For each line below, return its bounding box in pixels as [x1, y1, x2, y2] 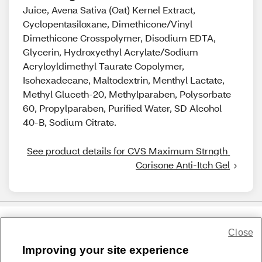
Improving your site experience [22, 244, 189, 256]
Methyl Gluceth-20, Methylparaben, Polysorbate [23, 88, 231, 100]
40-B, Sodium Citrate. [23, 116, 116, 128]
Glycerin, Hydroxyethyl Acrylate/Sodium [23, 46, 198, 58]
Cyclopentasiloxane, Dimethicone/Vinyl [23, 18, 192, 30]
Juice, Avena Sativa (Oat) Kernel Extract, [23, 4, 195, 16]
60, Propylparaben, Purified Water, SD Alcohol [23, 102, 222, 114]
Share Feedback [95, 230, 167, 242]
